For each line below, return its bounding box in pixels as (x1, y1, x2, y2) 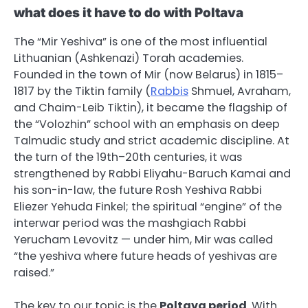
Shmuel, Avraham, (188, 82, 291, 99)
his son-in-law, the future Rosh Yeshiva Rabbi (14, 181, 262, 198)
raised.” (14, 264, 54, 280)
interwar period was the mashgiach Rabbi (14, 214, 246, 231)
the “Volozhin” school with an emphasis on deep (14, 115, 280, 132)
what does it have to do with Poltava (14, 4, 243, 21)
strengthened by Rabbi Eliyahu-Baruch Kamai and (14, 165, 291, 181)
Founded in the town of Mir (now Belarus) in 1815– (14, 66, 283, 82)
